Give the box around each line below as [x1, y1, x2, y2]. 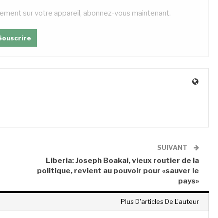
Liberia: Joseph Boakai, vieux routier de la [46, 156, 200, 165]
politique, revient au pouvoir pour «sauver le [37, 166, 200, 176]
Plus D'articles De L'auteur [121, 198, 200, 206]
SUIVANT [157, 144, 189, 152]
